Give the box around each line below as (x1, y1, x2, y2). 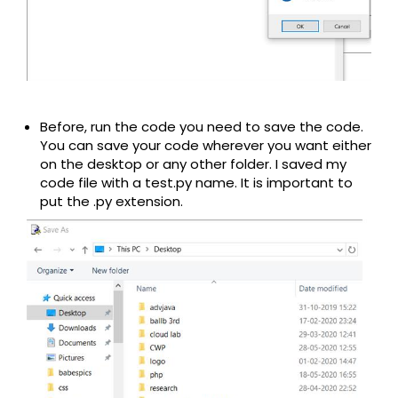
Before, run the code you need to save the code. (40, 117, 363, 137)
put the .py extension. (40, 192, 183, 211)
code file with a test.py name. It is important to (40, 173, 353, 193)
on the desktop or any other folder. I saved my (40, 155, 346, 174)
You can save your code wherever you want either (40, 136, 371, 155)
